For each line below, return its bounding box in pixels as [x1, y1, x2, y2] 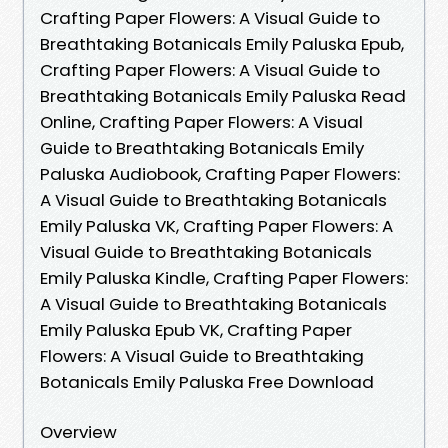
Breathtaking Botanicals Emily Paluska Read [40, 83, 406, 108]
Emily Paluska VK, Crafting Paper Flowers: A [40, 213, 393, 238]
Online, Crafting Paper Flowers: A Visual [40, 109, 363, 134]
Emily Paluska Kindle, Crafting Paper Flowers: [40, 265, 408, 290]
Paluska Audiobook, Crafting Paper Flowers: [40, 161, 400, 186]
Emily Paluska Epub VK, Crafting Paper [40, 317, 352, 342]
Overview [40, 419, 117, 444]
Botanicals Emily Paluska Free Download [40, 369, 374, 394]
